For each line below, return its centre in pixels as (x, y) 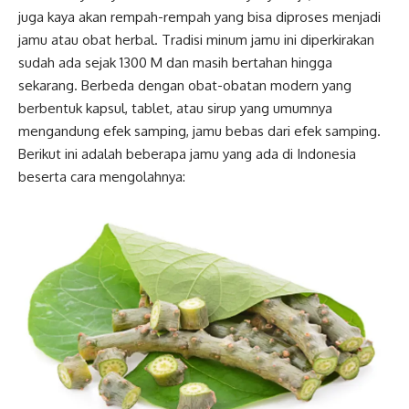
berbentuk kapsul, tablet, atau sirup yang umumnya (175, 109)
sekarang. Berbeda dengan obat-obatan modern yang (185, 86)
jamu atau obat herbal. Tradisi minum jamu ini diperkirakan (196, 40)
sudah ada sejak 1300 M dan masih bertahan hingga (175, 63)
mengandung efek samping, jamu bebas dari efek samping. (199, 131)
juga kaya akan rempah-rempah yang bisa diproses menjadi (199, 17)
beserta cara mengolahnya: (102, 177)
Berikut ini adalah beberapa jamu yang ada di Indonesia (187, 154)
